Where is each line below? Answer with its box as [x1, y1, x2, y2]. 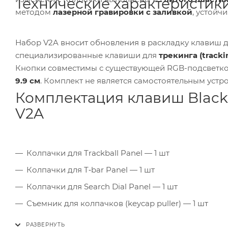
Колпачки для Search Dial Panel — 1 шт [26, 182, 178, 192]
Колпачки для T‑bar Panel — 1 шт [26, 165, 155, 175]
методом [15, 7, 53, 17]
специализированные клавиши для [15, 50, 159, 61]
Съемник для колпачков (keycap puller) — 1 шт [26, 198, 208, 209]
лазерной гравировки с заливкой [53, 7, 192, 17]
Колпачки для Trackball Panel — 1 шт [26, 148, 169, 158]
